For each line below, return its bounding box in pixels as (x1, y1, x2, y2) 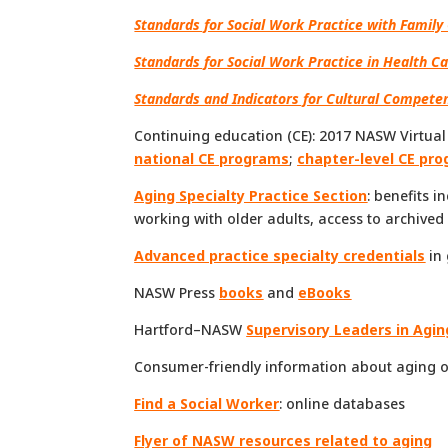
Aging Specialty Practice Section (134, 185, 368, 205)
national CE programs (134, 148, 290, 168)
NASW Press (134, 282, 220, 302)
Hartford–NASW (134, 319, 247, 339)
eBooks (298, 282, 352, 302)
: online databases (279, 393, 406, 413)
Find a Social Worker (134, 393, 280, 413)
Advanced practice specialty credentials (134, 245, 426, 265)
